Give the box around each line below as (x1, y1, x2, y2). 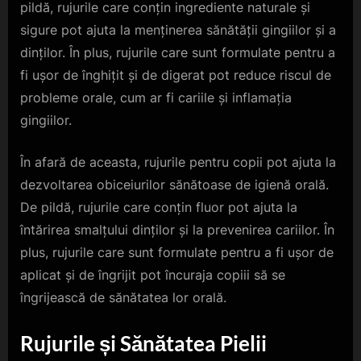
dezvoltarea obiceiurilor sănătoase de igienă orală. (20, 176, 329, 193)
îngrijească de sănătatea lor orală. (20, 288, 226, 305)
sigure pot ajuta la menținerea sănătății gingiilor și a (20, 21, 336, 38)
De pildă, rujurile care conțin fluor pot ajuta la (20, 198, 297, 215)
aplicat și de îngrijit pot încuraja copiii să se (20, 266, 285, 283)
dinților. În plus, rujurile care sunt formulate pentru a (20, 44, 335, 60)
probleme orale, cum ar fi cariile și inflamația (20, 89, 292, 106)
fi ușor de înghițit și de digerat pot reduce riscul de (20, 66, 331, 83)
